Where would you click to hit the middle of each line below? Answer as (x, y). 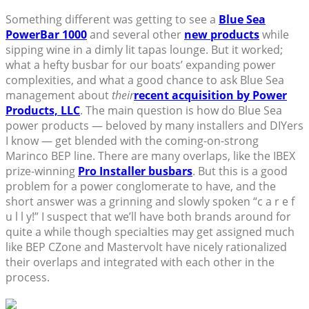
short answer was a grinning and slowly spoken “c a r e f (150, 202)
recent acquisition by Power (210, 96)
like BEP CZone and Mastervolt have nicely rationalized (146, 247)
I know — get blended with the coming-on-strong (132, 141)
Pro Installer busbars (135, 171)
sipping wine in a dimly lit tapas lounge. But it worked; (144, 50)
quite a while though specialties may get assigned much (150, 232)
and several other (136, 35)
